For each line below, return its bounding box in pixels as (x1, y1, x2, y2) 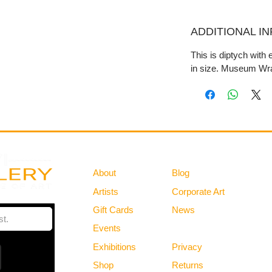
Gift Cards (93, 205, 134, 216)
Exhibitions (93, 242, 136, 253)
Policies (172, 222, 213, 234)
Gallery (93, 147, 130, 160)
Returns (172, 260, 203, 271)
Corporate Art (172, 186, 225, 197)
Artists (93, 186, 118, 197)
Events (93, 223, 121, 234)
